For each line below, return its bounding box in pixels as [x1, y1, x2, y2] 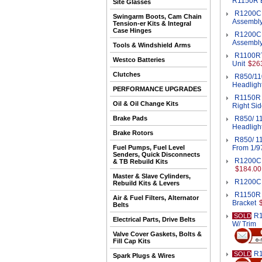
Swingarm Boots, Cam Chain [113, 13, 202, 20]
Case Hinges [113, 27, 151, 34]
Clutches [113, 71, 140, 78]
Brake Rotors [113, 129, 153, 136]
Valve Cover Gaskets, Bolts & [113, 230, 202, 237]
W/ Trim [232, 220, 256, 228]
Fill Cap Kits [113, 237, 150, 244]
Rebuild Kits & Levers [113, 180, 180, 187]
